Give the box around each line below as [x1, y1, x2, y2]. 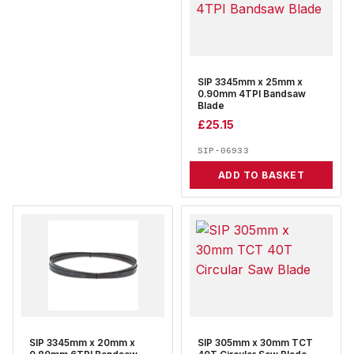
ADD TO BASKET [217, 169, 305, 182]
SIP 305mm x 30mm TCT [198, 337, 313, 349]
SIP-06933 [198, 146, 249, 156]
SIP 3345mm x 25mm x [198, 77, 303, 88]
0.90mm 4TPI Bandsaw [198, 88, 306, 100]
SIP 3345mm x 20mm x [29, 337, 135, 349]
